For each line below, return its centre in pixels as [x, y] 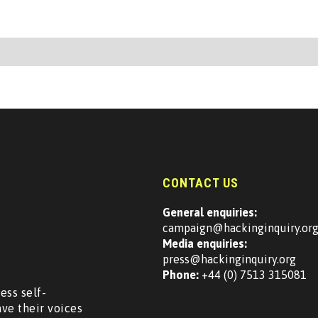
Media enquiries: [204, 243]
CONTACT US [200, 183]
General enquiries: [209, 212]
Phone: [180, 275]
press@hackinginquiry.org [229, 259]
